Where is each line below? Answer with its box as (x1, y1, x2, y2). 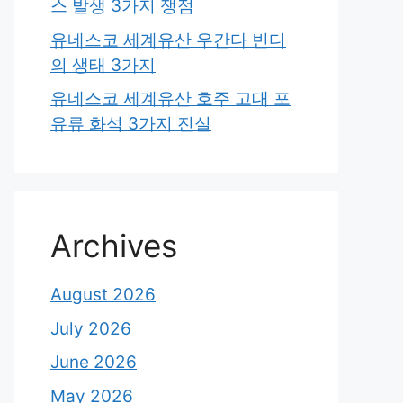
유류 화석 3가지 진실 (50, 113, 211, 134)
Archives (50, 227, 177, 264)
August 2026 (50, 284, 156, 305)
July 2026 (50, 318, 131, 339)
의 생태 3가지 (50, 54, 156, 76)
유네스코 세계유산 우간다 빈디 (50, 29, 286, 50)
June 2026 (50, 352, 137, 372)
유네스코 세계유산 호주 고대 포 (50, 88, 291, 109)
